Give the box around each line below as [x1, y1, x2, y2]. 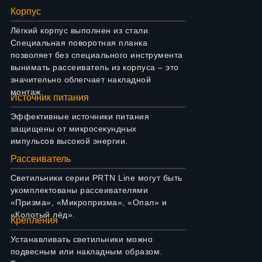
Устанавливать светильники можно [10, 234, 153, 244]
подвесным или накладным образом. [10, 246, 163, 256]
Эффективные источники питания [10, 111, 150, 121]
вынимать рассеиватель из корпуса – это [10, 62, 179, 72]
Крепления [10, 215, 58, 225]
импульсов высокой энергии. [10, 136, 128, 146]
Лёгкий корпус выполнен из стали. [10, 25, 151, 35]
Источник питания [10, 92, 89, 102]
